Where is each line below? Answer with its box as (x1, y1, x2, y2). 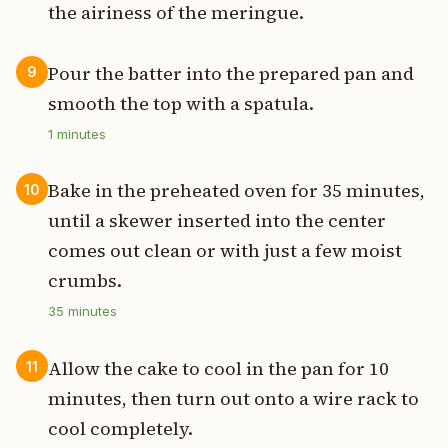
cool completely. (48, 415, 193, 441)
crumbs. (48, 268, 122, 294)
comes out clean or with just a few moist (48, 238, 402, 264)
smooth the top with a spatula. (48, 91, 314, 117)
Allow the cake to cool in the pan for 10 (48, 355, 389, 381)
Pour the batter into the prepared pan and (48, 61, 414, 87)
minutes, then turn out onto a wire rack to (48, 385, 419, 411)
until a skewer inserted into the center (48, 208, 386, 234)
